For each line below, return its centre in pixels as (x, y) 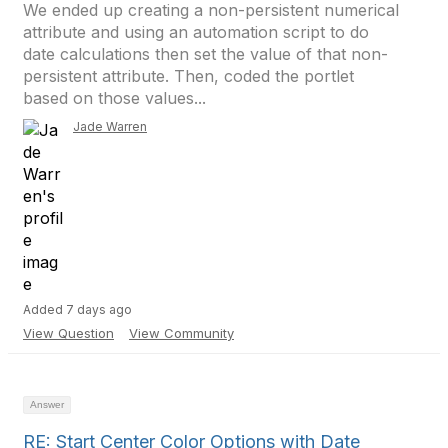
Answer (47, 404)
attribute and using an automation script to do (196, 32)
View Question (68, 333)
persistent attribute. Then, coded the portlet (188, 76)
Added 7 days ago (77, 309)
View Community (181, 333)
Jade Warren (110, 126)
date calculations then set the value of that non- (205, 54)
